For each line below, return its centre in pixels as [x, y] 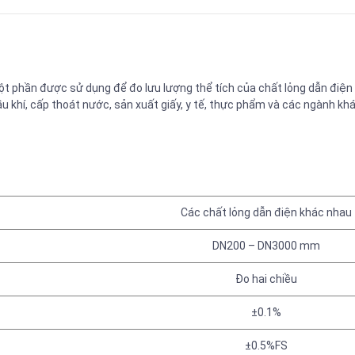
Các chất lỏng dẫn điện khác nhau [266, 212]
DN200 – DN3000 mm [266, 246]
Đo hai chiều [266, 279]
